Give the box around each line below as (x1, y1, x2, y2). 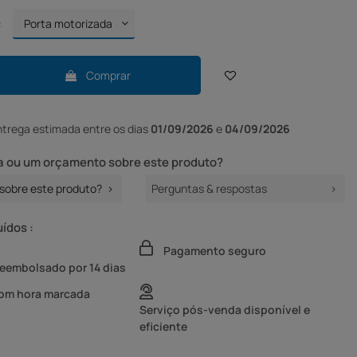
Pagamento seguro (163, 242, 266, 258)
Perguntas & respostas (151, 181, 267, 197)
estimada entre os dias (32, 121, 151, 137)
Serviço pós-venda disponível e (139, 301, 310, 317)
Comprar (85, 68, 131, 84)
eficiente (139, 318, 187, 334)
